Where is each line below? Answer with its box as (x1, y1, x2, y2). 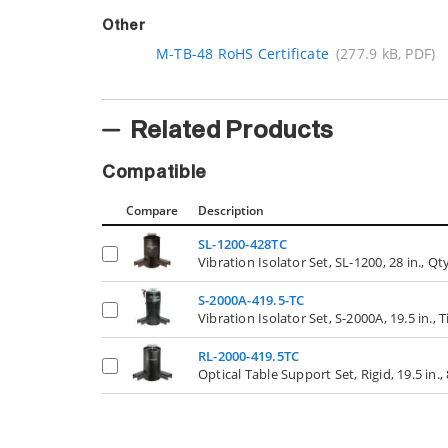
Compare (126, 201, 178, 219)
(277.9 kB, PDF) (336, 44, 436, 63)
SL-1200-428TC (198, 234, 287, 253)
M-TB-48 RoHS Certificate (156, 44, 330, 63)
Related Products (130, 118, 334, 143)
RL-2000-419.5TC (198, 346, 300, 365)
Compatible (102, 163, 207, 182)
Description (198, 201, 264, 219)
